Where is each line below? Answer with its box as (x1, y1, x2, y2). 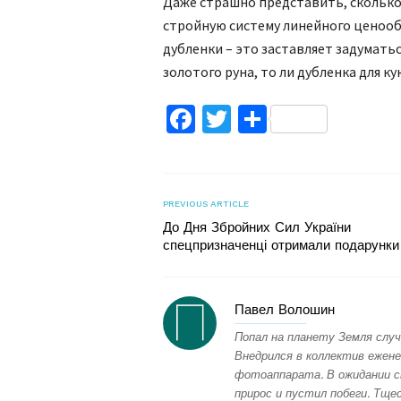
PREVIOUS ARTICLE (163, 199, 249, 209)
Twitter (231, 101, 317, 137)
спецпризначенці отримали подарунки (163, 237, 399, 253)
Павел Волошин (235, 302, 335, 318)
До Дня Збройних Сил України (163, 219, 351, 235)
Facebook (195, 101, 310, 137)
